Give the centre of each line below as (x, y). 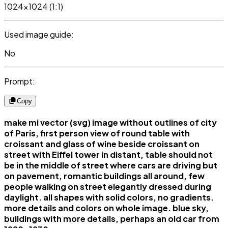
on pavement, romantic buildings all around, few (104, 176)
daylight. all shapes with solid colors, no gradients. (109, 197)
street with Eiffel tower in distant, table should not (108, 154)
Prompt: (20, 81)
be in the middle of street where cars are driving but (111, 165)
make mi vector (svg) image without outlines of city (110, 122)
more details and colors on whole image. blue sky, (106, 208)
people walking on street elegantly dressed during (108, 186)
